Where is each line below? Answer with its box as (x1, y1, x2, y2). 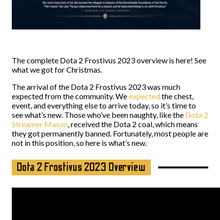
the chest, (160, 91, 193, 101)
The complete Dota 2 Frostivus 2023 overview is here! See (12, 55, 206, 65)
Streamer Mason (12, 119, 68, 129)
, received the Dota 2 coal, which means (68, 119, 198, 129)
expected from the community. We (12, 91, 129, 101)
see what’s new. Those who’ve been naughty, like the (12, 110, 185, 119)
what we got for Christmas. (12, 64, 102, 74)
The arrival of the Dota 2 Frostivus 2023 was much (12, 82, 180, 91)
